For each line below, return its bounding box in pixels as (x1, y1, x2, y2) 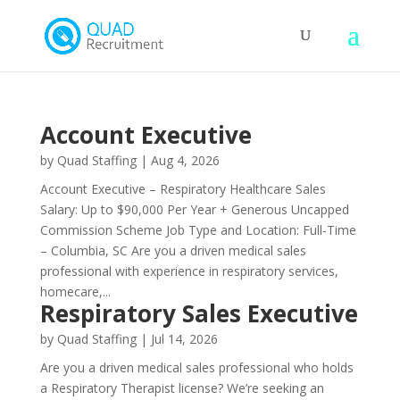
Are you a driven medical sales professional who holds (39, 359, 354, 376)
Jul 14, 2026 (150, 330, 218, 347)
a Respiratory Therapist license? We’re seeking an (39, 379, 324, 396)
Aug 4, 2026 (150, 152, 220, 169)
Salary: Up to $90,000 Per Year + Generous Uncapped (39, 201, 349, 218)
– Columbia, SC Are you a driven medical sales (39, 242, 306, 259)
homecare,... (39, 283, 111, 300)
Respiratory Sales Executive (39, 297, 358, 329)
